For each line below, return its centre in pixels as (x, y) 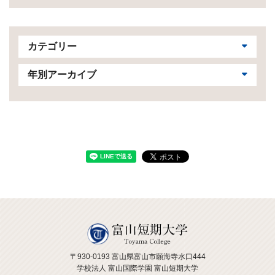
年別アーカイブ (62, 74)
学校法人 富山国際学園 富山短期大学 (137, 269)
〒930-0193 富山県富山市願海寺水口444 (137, 257)
